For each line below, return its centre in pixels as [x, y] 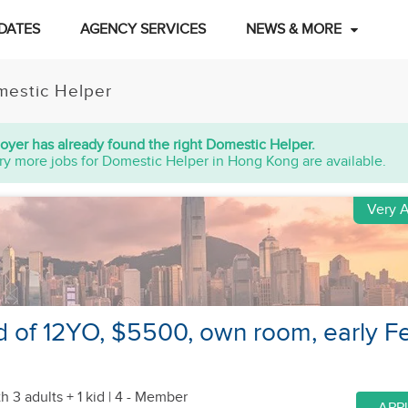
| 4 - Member [146, 398]
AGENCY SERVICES [143, 30]
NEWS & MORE [293, 30]
